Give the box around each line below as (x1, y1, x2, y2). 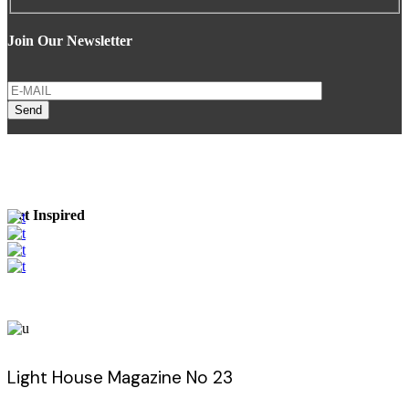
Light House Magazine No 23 (7, 365, 233, 389)
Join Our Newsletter (7, 32, 132, 48)
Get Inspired (7, 206, 85, 223)
